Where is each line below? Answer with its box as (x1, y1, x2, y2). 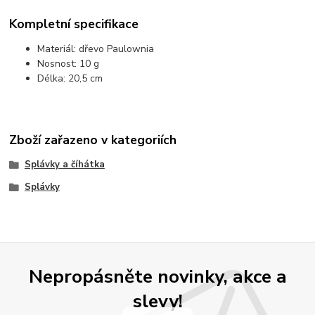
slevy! (132, 288, 183, 314)
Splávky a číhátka (24, 157, 105, 171)
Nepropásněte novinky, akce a (28, 263, 287, 289)
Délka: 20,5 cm (37, 72, 103, 86)
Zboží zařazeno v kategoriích (9, 131, 177, 148)
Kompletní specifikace (9, 15, 139, 33)
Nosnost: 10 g (37, 57, 100, 71)
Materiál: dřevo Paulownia (37, 42, 155, 56)
